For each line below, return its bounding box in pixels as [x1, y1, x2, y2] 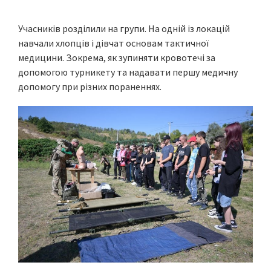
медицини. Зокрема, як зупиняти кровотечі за [18, 51, 215, 64]
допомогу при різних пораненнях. [18, 80, 162, 93]
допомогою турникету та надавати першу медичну [18, 65, 238, 78]
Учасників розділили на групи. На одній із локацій [18, 22, 230, 34]
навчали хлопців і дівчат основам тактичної [18, 36, 209, 49]
